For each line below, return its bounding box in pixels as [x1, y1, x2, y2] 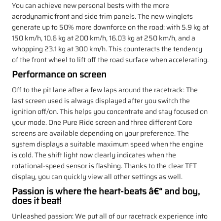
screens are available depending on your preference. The [12, 127, 189, 139]
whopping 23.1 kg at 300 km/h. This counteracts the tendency [12, 43, 202, 54]
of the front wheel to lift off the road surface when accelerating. [12, 54, 209, 65]
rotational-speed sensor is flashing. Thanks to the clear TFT [12, 160, 197, 171]
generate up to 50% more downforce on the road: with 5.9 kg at [12, 21, 209, 33]
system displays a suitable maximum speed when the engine [12, 138, 203, 149]
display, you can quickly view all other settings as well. [12, 171, 183, 182]
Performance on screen [12, 67, 107, 81]
